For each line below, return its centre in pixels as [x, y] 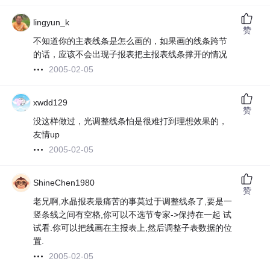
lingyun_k [52, 23]
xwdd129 [51, 103]
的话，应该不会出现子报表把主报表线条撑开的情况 [130, 55]
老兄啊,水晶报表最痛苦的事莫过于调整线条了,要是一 [133, 202]
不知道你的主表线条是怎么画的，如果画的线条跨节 [130, 41]
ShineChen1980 [64, 183]
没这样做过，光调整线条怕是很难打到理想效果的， [130, 121]
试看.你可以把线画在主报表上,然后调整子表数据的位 [133, 228]
